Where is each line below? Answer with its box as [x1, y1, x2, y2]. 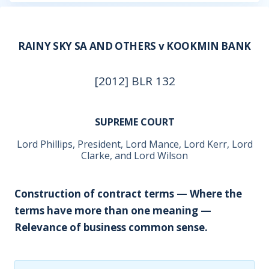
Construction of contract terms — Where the [14, 187, 242, 201]
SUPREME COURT [94, 115, 175, 128]
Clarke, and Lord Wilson [81, 149, 188, 162]
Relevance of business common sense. [14, 220, 208, 234]
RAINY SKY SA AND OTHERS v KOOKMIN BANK [17, 39, 252, 53]
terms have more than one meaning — [14, 204, 211, 217]
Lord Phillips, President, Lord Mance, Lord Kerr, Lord [16, 138, 253, 151]
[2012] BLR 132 [94, 73, 175, 89]
